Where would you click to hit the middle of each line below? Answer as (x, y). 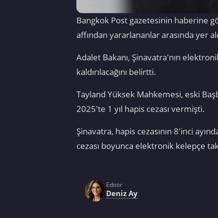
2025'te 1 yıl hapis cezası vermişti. (141, 109)
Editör (114, 184)
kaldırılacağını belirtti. (116, 72)
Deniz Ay (122, 193)
